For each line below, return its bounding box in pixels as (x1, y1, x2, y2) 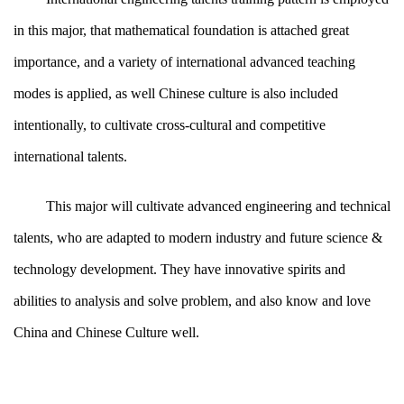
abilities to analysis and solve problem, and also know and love (14, 293, 371, 308)
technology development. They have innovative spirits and (14, 262, 345, 277)
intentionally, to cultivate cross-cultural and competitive (14, 117, 326, 133)
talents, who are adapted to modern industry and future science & (14, 230, 382, 245)
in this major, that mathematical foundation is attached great (14, 23, 349, 38)
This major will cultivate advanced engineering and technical (46, 198, 390, 214)
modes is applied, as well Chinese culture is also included (14, 86, 338, 101)
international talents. (14, 149, 127, 164)
